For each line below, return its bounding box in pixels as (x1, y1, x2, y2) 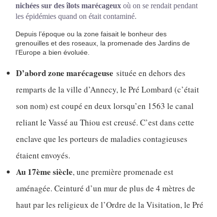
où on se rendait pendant (121, 1, 198, 10)
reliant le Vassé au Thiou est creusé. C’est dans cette (16, 117, 194, 128)
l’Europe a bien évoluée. (15, 48, 90, 57)
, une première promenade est (73, 166, 173, 178)
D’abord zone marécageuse (16, 67, 113, 79)
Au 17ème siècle (16, 166, 73, 178)
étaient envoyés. (16, 150, 70, 161)
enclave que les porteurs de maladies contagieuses (16, 133, 187, 145)
